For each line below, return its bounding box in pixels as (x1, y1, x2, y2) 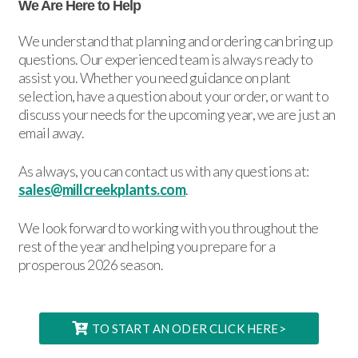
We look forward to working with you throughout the (18, 219, 319, 237)
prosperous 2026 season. (18, 256, 164, 274)
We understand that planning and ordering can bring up (18, 32, 333, 50)
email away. (18, 124, 85, 142)
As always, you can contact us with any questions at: (18, 162, 309, 181)
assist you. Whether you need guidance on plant (18, 69, 291, 87)
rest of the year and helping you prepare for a (18, 237, 276, 256)
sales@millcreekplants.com (18, 181, 186, 199)
